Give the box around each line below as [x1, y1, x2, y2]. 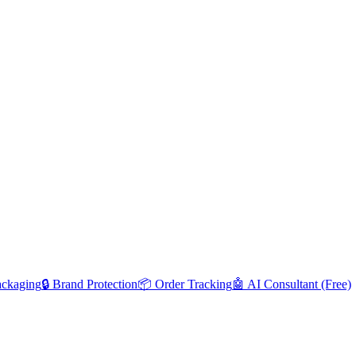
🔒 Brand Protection [41, 277, 137, 291]
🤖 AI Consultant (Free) [232, 277, 351, 291]
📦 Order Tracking [137, 277, 232, 291]
